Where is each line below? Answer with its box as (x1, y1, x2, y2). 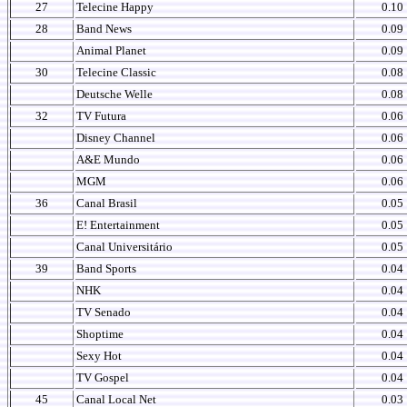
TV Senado (76, 305, 131, 319)
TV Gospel (76, 371, 129, 384)
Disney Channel (76, 131, 155, 144)
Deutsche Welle (76, 87, 153, 101)
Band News (76, 22, 132, 35)
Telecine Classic (76, 65, 156, 79)
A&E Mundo (76, 153, 140, 166)
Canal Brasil (76, 196, 137, 210)
